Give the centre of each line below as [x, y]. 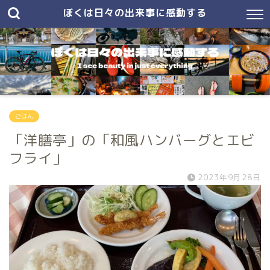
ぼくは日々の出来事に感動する [135, 13]
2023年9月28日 [229, 177]
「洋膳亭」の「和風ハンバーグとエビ [132, 140]
